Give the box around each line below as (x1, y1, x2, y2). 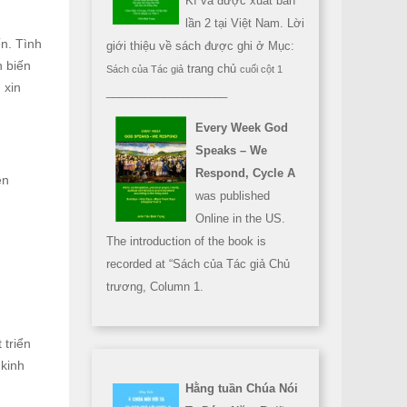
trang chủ (184, 62, 240, 75)
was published (195, 189, 270, 203)
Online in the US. (195, 212, 285, 225)
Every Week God (195, 121, 288, 134)
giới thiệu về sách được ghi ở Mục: (106, 39, 294, 53)
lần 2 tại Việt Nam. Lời (185, 16, 304, 30)
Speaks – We (195, 144, 267, 157)
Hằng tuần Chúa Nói (185, 382, 298, 395)
